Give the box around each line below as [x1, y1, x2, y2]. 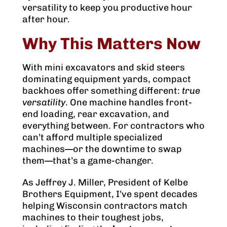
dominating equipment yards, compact [22, 73, 191, 85]
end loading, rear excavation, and [22, 108, 169, 120]
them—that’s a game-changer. [22, 155, 154, 167]
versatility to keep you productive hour [22, 2, 192, 14]
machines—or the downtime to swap [22, 143, 182, 155]
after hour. [22, 14, 70, 25]
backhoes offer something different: [22, 85, 182, 97]
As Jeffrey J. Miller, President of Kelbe [22, 177, 188, 188]
